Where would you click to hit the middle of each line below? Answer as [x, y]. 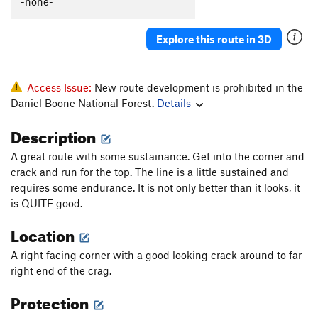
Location [44, 234]
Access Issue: [61, 88]
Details [174, 103]
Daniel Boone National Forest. [84, 103]
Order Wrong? [48, 44]
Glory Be [86, 16]
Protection [51, 301]
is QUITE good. [46, 203]
